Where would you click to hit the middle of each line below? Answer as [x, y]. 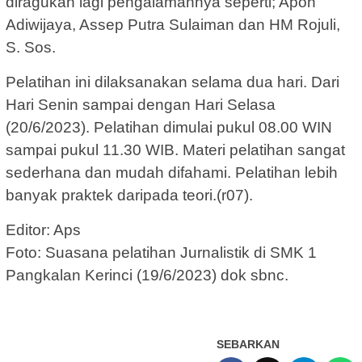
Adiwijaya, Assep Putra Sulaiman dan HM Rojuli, [173, 24]
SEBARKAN [248, 344]
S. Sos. [31, 47]
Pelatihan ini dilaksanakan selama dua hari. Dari [173, 82]
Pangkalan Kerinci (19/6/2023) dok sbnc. [147, 275]
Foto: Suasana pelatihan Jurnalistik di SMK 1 [161, 252]
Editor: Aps [43, 229]
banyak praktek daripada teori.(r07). [129, 195]
